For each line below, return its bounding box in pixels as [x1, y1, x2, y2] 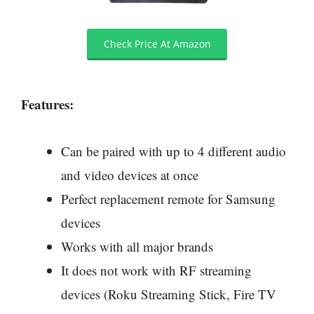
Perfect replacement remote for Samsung [61, 189, 275, 207]
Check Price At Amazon [103, 36, 211, 50]
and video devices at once [61, 165, 198, 184]
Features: [21, 95, 74, 114]
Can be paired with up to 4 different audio [61, 142, 286, 160]
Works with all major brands [61, 237, 213, 255]
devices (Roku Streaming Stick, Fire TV [61, 285, 276, 303]
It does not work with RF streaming [61, 261, 252, 279]
